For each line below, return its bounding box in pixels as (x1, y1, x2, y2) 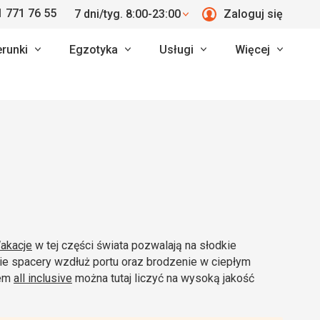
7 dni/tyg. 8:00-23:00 (74, 7, 181, 21)
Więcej (235, 42, 270, 56)
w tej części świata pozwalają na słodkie (32, 239, 236, 252)
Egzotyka (69, 42, 118, 56)
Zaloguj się (224, 7, 283, 21)
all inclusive (14, 271, 72, 285)
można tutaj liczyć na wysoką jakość (72, 271, 254, 285)
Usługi (159, 42, 194, 56)
